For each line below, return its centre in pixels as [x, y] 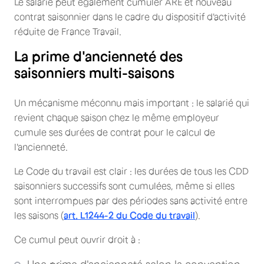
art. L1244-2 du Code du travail [129, 215]
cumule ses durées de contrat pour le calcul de [115, 132]
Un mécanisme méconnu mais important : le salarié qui [132, 102]
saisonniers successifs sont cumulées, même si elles [124, 185]
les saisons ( [39, 215]
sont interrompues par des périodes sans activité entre [131, 200]
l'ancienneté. [41, 146]
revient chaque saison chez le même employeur [117, 117]
